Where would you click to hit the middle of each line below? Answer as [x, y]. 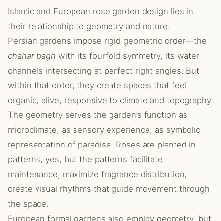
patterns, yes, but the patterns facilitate [85, 159]
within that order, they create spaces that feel [97, 85]
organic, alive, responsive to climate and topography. [110, 100]
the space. [28, 204]
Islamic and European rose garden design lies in [101, 11]
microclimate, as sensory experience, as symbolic [104, 130]
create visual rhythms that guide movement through [109, 189]
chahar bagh [32, 56]
